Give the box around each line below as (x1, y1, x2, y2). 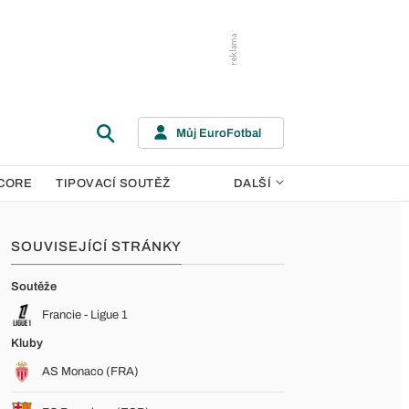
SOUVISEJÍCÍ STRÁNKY (11, 239, 182, 254)
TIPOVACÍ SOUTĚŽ (56, 177, 171, 190)
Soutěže (11, 280, 57, 293)
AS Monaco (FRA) (42, 365, 139, 378)
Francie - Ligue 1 (42, 309, 128, 321)
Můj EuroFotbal (176, 126, 261, 140)
